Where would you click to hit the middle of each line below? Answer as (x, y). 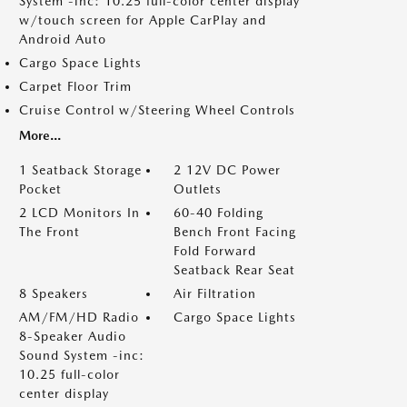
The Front (50, 231)
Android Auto (63, 39)
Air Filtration (215, 293)
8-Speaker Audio (73, 336)
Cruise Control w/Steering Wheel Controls (157, 109)
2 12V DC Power (227, 169)
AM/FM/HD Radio (79, 317)
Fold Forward (215, 250)
